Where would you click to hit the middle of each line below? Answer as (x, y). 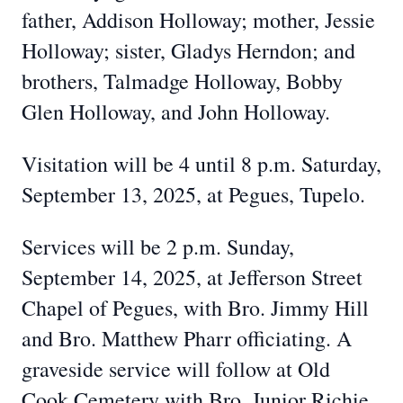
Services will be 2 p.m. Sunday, (158, 246)
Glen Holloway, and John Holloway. (176, 112)
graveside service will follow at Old (176, 369)
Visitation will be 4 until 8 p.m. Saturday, (201, 164)
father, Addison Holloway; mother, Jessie (198, 20)
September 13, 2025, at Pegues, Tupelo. (193, 194)
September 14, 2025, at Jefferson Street (192, 277)
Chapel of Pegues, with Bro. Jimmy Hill (195, 308)
